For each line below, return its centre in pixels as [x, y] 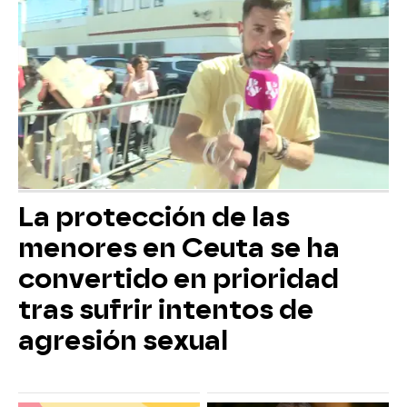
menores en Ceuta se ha [179, 248]
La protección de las [154, 218]
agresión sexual [123, 341]
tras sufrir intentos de [166, 310]
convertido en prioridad [179, 279]
